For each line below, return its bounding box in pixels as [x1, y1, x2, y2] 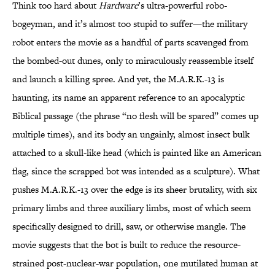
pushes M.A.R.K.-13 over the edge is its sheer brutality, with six [12, 183, 257, 196]
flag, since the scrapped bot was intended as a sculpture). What [12, 165, 260, 178]
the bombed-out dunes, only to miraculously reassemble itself [12, 54, 254, 68]
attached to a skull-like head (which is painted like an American [12, 146, 261, 160]
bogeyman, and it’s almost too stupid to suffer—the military [12, 17, 247, 31]
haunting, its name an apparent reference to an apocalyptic [12, 91, 245, 104]
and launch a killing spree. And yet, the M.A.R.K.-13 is [12, 72, 224, 86]
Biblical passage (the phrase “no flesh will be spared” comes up [12, 109, 258, 123]
